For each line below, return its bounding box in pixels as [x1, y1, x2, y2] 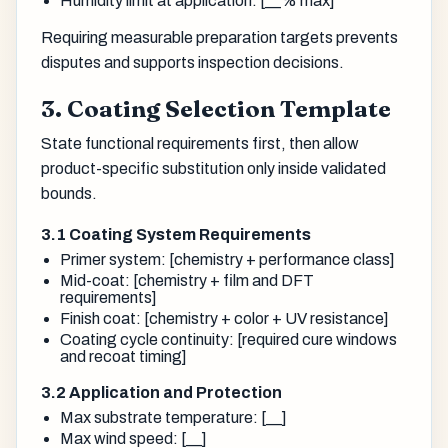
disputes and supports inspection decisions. [41, 54, 344, 72]
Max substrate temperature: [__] [60, 408, 288, 426]
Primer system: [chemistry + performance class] [60, 250, 396, 268]
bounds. [41, 185, 97, 203]
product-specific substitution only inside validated [41, 160, 386, 178]
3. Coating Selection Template [41, 94, 391, 124]
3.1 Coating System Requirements [41, 225, 311, 243]
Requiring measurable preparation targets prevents [41, 29, 398, 47]
